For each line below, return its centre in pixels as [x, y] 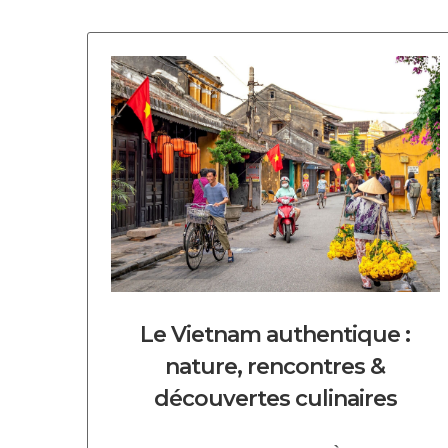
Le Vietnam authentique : [275, 334]
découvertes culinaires [275, 398]
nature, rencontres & [275, 366]
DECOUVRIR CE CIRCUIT [194, 79]
